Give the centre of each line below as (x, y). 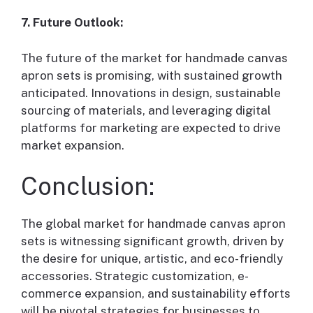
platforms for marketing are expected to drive (151, 128)
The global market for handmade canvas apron (153, 224)
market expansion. (73, 145)
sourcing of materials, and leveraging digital (146, 110)
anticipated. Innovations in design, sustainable (151, 93)
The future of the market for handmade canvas (154, 58)
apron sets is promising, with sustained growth (152, 75)
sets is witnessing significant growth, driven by (152, 241)
